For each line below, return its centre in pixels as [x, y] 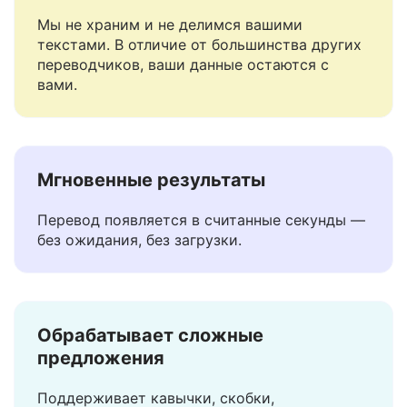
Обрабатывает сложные [150, 381]
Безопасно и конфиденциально [181, 30]
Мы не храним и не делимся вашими [170, 70]
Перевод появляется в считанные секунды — [201, 265]
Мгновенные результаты [151, 225]
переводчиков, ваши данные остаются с [183, 110]
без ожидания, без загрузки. [139, 285]
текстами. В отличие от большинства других [199, 90]
